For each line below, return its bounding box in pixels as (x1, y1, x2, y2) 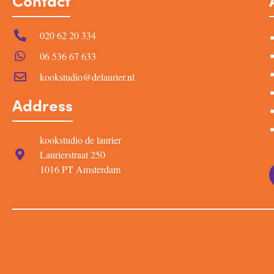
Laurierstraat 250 (40, 148, 105, 161)
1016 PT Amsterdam (40, 163, 120, 176)
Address (12, 94, 73, 116)
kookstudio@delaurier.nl (40, 70, 135, 84)
